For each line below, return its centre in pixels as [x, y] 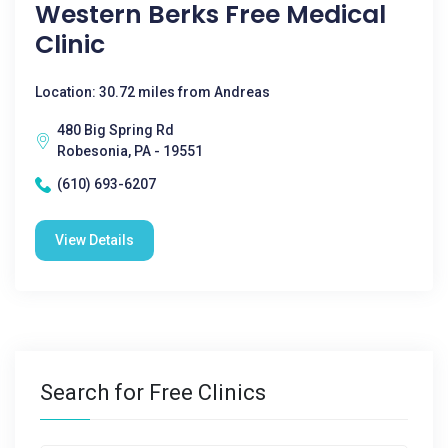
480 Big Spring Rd [115, 130]
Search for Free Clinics [153, 392]
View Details [94, 240]
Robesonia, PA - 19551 [130, 151]
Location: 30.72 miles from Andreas [152, 92]
